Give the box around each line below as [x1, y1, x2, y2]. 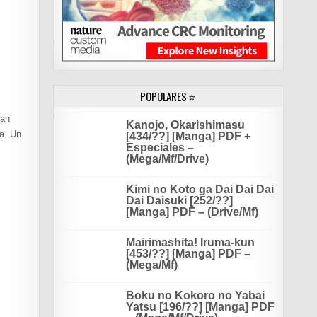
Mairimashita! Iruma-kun [125, 236, 255, 248]
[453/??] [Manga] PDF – [125, 247, 250, 260]
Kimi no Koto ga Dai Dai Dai [125, 183, 274, 195]
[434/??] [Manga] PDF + [125, 129, 250, 142]
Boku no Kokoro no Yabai [125, 289, 265, 301]
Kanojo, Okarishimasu [125, 118, 245, 131]
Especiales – [125, 141, 194, 154]
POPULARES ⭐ [140, 88, 197, 104]
